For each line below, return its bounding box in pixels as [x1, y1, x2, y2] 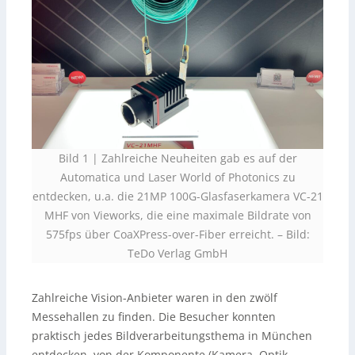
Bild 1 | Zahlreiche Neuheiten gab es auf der [58, 151, 297, 166]
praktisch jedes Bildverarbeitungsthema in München [32, 328, 312, 344]
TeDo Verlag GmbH [128, 246, 227, 261]
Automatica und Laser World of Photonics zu [59, 170, 296, 185]
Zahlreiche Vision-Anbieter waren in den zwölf [32, 290, 277, 306]
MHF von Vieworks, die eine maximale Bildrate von [44, 208, 311, 223]
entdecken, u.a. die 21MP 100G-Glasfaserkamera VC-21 [32, 189, 323, 204]
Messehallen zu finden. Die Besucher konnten [32, 309, 276, 325]
